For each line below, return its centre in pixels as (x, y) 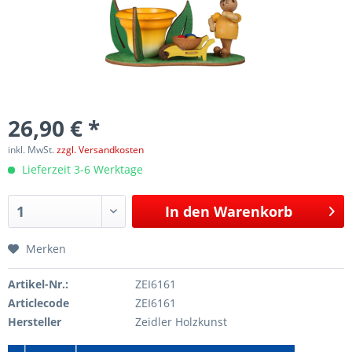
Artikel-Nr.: (38, 284)
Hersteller (35, 321)
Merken (46, 248)
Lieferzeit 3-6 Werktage (81, 169)
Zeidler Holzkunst (181, 321)
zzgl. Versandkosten (100, 149)
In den (188, 211)
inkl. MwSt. (32, 149)
